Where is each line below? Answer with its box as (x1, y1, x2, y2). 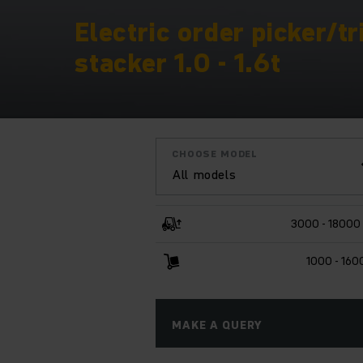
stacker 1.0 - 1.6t (75, 44, 281, 81)
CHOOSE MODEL (172, 146, 258, 160)
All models (173, 164, 237, 183)
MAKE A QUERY (172, 316, 263, 333)
